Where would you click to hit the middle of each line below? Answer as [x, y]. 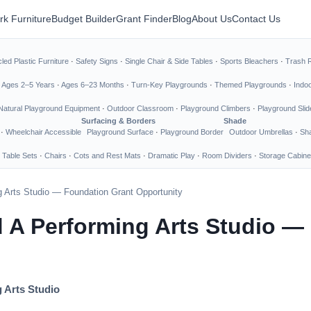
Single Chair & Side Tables [169, 61]
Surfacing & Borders [118, 121]
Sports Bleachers [249, 61]
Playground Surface [120, 132]
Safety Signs [97, 61]
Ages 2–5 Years [28, 85]
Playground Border [192, 132]
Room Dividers [227, 155]
